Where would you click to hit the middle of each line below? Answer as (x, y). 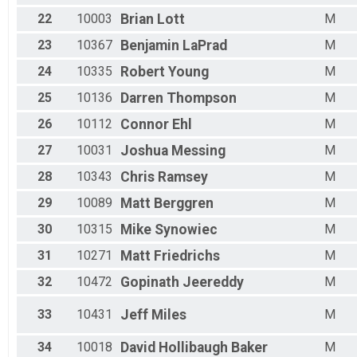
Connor (145, 125)
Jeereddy (213, 282)
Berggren (184, 204)
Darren (142, 98)
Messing (198, 151)
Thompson (202, 98)
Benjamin (150, 46)
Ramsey (183, 177)
